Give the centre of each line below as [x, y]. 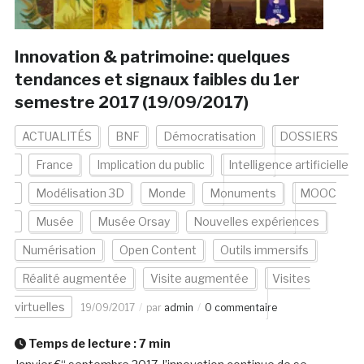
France [54, 165]
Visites [291, 279]
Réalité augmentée [74, 279]
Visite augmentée [199, 279]
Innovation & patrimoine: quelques [152, 57]
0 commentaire [240, 308]
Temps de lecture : [82, 344]
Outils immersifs [264, 250]
